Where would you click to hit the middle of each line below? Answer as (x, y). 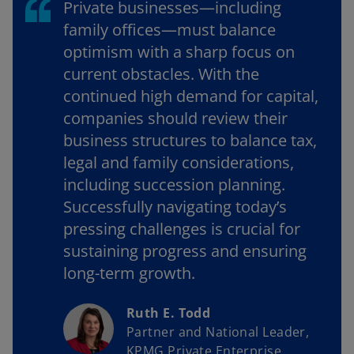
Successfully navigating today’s (175, 207)
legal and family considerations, (179, 163)
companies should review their (175, 119)
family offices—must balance (169, 30)
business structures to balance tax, (190, 141)
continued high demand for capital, (191, 96)
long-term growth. (129, 273)
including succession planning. (174, 185)
